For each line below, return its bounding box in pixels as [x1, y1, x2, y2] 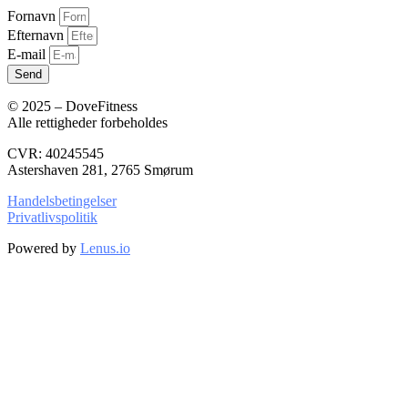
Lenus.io [80, 240, 130, 256]
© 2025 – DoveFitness [7, 97, 138, 114]
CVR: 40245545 [7, 145, 104, 161]
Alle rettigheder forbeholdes [7, 114, 168, 130]
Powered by [7, 240, 80, 256]
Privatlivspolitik [7, 209, 97, 225]
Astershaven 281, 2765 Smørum [7, 161, 193, 178]
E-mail [7, 46, 49, 62]
